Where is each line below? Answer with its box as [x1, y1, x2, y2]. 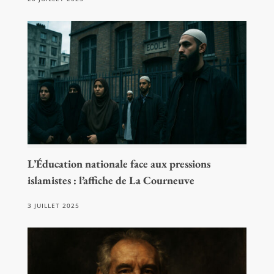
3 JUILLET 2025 [27, 201, 80, 210]
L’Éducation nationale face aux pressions [27, 156, 210, 171]
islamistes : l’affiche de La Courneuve [27, 172, 194, 187]
